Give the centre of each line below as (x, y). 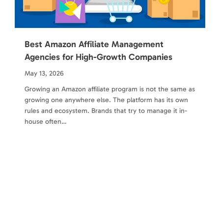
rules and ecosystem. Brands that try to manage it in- (106, 110)
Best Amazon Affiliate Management (94, 44)
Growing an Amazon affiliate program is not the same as (110, 89)
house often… (46, 121)
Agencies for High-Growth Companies (98, 57)
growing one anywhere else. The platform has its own (106, 100)
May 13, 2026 (44, 73)
